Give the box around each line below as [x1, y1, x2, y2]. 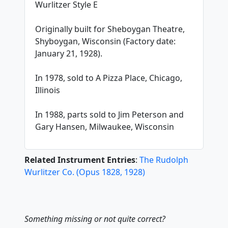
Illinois [35, 84, 60, 96]
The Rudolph [139, 154, 188, 166]
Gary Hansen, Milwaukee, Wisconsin [35, 121, 174, 133]
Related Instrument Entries [24, 154, 135, 166]
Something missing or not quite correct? [24, 213, 165, 225]
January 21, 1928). [35, 48, 102, 60]
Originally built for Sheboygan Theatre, [35, 23, 185, 35]
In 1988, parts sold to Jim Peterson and [35, 109, 184, 121]
